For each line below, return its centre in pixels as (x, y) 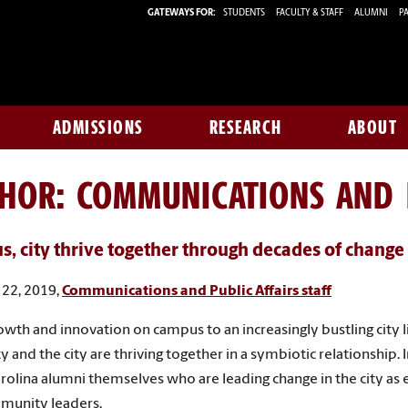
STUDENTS (245, 13)
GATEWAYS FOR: (182, 13)
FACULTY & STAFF (310, 13)
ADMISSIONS (98, 127)
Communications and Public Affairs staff (197, 291)
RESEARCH (245, 127)
